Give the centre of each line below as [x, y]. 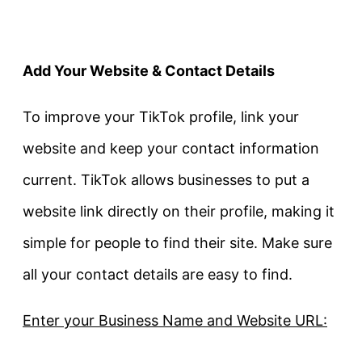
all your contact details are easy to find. [158, 275]
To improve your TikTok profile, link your [161, 117]
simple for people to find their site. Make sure [177, 243]
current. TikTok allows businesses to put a [166, 180]
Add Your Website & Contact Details [149, 71]
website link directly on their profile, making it [179, 212]
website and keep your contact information [171, 149]
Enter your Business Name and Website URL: [175, 321]
